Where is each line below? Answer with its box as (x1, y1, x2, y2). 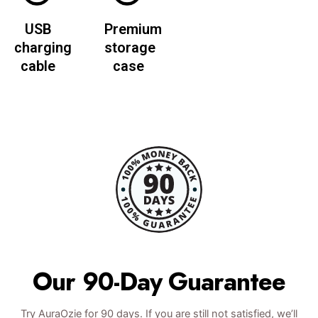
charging (14, 38, 72, 56)
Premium (104, 20, 162, 38)
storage (104, 38, 155, 56)
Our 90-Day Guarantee (33, 263, 285, 300)
